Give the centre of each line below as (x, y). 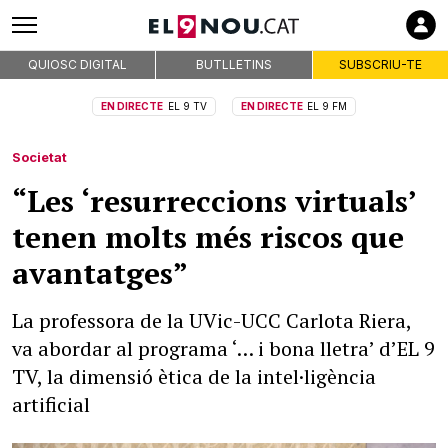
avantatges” (100, 273)
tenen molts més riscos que (208, 237)
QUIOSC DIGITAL (78, 64)
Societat (39, 157)
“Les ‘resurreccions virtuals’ (214, 201)
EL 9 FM (326, 106)
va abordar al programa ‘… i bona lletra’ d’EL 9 (223, 348)
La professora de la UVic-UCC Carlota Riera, (211, 320)
